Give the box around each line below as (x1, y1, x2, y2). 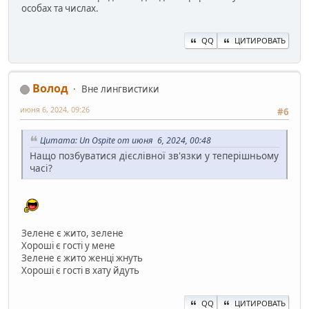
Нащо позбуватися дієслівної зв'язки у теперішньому (30, 149, 279, 163)
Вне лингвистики (81, 83, 159, 96)
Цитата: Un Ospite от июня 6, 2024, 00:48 (40, 134, 211, 146)
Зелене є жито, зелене (21, 227, 123, 240)
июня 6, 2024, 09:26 (20, 104, 90, 115)
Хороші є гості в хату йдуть (21, 264, 139, 277)
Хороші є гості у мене (21, 239, 115, 252)
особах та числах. (21, 1, 99, 14)
